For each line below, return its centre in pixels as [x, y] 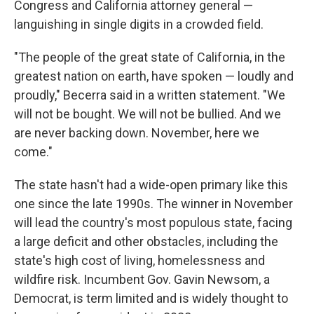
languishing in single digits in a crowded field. [139, 24]
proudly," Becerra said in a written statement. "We [150, 95]
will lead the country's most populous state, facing [153, 223]
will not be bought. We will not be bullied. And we [148, 114]
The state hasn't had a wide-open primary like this [151, 185]
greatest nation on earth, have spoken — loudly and [154, 76]
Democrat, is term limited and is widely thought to [151, 298]
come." [33, 152]
